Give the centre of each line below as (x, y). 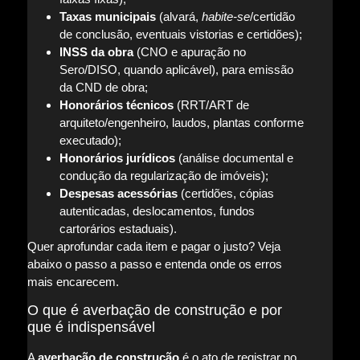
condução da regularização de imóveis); (164, 175)
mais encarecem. (73, 281)
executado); (90, 140)
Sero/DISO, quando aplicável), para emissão (176, 69)
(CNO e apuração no (189, 51)
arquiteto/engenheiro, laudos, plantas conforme (181, 122)
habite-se (225, 16)
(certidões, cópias (225, 193)
